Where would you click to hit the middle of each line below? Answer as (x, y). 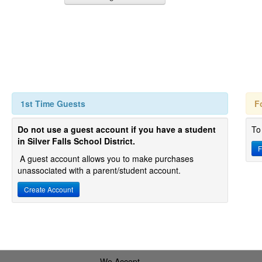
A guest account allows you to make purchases (107, 158)
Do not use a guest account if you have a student (117, 129)
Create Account (49, 189)
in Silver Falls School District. (76, 141)
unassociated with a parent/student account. (99, 170)
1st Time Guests (53, 104)
